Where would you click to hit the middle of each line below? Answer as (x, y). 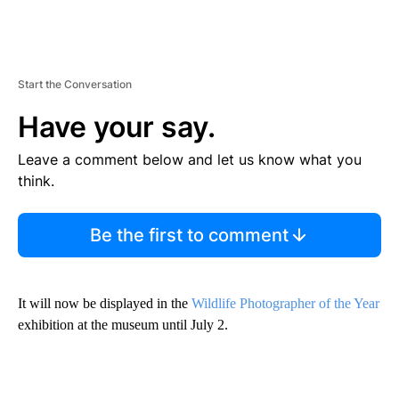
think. (36, 180)
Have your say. (117, 126)
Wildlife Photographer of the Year (285, 303)
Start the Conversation (75, 84)
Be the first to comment (189, 235)
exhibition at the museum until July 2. (123, 324)
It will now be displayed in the (105, 303)
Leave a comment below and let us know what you (190, 159)
